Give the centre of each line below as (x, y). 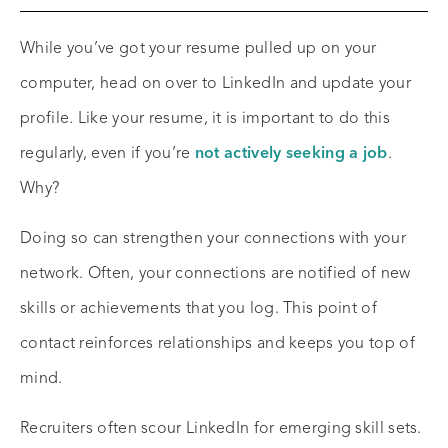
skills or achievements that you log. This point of (198, 309)
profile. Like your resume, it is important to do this (205, 119)
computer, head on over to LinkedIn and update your (215, 84)
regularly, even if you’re (107, 154)
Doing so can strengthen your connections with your (213, 239)
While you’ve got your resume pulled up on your (198, 49)
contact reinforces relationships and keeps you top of (217, 344)
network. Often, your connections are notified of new (215, 274)
